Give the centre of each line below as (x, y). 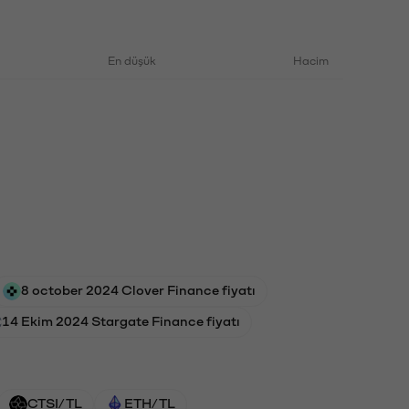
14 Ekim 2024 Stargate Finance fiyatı (121, 320)
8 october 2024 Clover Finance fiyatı (138, 289)
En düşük (132, 59)
